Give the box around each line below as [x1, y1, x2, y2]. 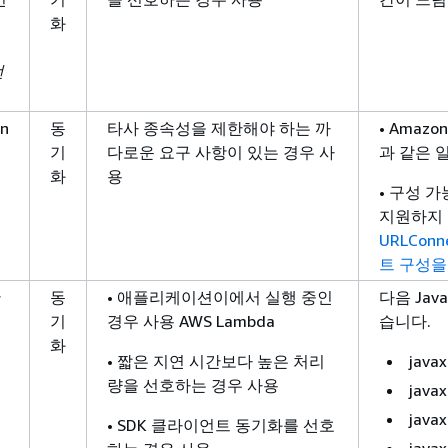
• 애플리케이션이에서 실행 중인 [107, 287, 333, 308]
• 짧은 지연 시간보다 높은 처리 [107, 351, 325, 372]
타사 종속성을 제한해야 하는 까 [107, 118, 331, 139]
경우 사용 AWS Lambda [107, 311, 275, 332]
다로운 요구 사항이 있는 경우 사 [107, 142, 335, 163]
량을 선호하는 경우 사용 [107, 375, 279, 396]
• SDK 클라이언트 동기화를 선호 [107, 415, 335, 436]
